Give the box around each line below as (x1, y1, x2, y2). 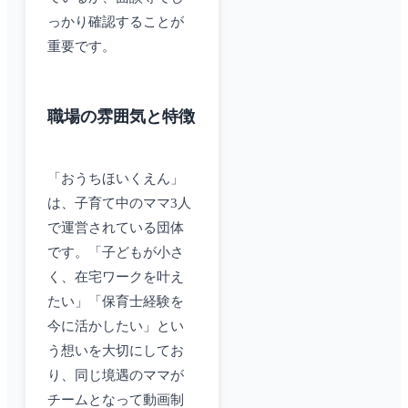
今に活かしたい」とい (47, 319, 184, 334)
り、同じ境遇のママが (47, 368, 184, 383)
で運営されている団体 (47, 220, 184, 236)
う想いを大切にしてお (47, 343, 184, 359)
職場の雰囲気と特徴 (47, 107, 195, 127)
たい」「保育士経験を (47, 294, 184, 310)
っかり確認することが (47, 15, 184, 30)
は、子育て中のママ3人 (47, 196, 191, 211)
